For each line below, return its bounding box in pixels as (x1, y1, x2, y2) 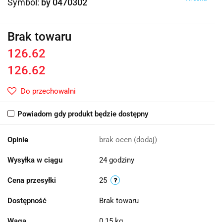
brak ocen (99, 135, 134, 145)
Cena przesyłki (7, 176, 56, 185)
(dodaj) (134, 135, 157, 145)
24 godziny (99, 156, 134, 165)
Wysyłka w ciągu (7, 156, 62, 165)
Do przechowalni (21, 87, 76, 96)
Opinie (7, 135, 28, 145)
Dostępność (7, 196, 47, 206)
